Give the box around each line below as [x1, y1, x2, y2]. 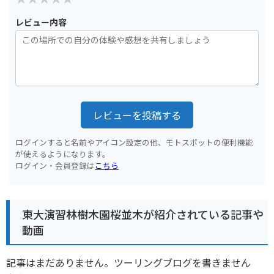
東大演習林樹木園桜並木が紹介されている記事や [22, 206, 264, 223]
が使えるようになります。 [15, 147, 110, 160]
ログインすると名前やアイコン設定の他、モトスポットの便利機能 [15, 136, 253, 148]
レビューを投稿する [93, 107, 181, 122]
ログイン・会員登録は [15, 159, 95, 171]
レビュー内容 [15, 15, 67, 28]
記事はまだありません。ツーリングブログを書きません [6, 255, 251, 270]
